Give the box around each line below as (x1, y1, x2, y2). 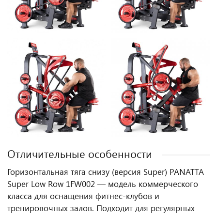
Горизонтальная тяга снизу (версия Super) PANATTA (7, 166, 204, 177)
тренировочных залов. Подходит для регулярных (7, 202, 195, 213)
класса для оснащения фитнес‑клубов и (7, 190, 159, 201)
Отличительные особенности (7, 146, 152, 161)
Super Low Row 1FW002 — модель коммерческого (7, 178, 198, 189)
